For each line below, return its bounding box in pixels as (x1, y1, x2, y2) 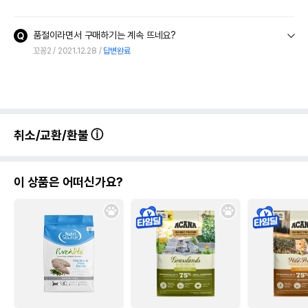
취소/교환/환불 (14, 128, 91, 143)
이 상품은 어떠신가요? (14, 175, 124, 190)
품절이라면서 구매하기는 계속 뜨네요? (33, 30, 176, 41)
